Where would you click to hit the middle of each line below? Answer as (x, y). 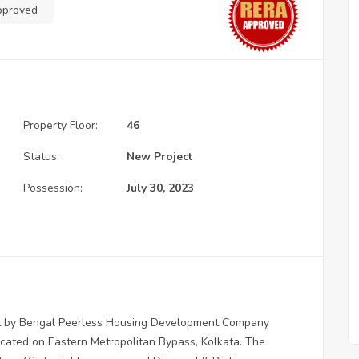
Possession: (53, 188)
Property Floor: (61, 125)
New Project (159, 156)
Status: (41, 156)
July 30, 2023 (160, 188)
